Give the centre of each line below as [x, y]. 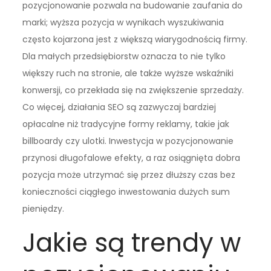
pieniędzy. [44, 208]
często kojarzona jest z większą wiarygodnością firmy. [135, 39]
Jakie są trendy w [132, 243]
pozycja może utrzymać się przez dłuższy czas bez [129, 175]
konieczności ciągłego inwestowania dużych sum [126, 191]
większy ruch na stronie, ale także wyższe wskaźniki [128, 73]
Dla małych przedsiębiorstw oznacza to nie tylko [124, 56]
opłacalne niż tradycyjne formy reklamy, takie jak [126, 124]
